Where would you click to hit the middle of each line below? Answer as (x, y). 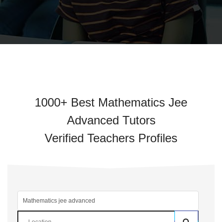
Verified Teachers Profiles (111, 138)
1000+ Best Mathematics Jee (111, 102)
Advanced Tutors (111, 120)
